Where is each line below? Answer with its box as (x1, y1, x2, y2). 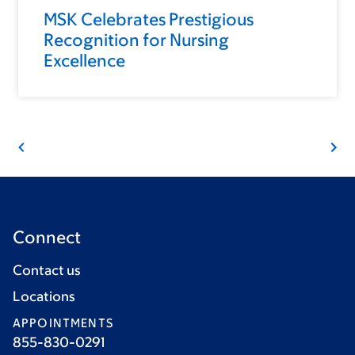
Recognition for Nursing (44, 30, 229, 51)
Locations (13, 288, 75, 305)
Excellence (44, 51, 125, 71)
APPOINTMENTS (13, 316, 113, 330)
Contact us (13, 262, 81, 279)
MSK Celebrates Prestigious (44, 10, 254, 30)
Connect (13, 227, 81, 248)
